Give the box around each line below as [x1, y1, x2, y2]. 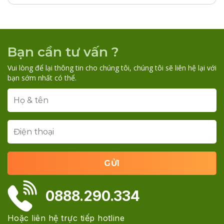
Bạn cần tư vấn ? [7, 44, 119, 60]
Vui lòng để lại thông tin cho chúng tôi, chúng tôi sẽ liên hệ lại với [7, 63, 216, 73]
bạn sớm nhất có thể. [7, 73, 76, 83]
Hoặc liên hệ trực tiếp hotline [7, 212, 125, 223]
